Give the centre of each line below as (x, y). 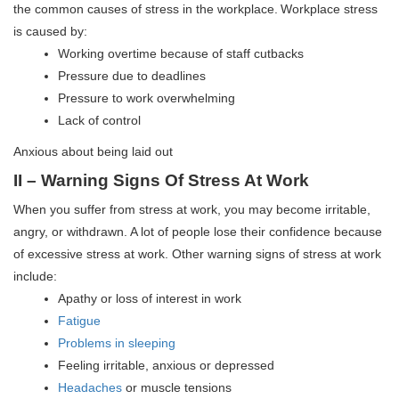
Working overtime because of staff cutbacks (181, 53)
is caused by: (50, 31)
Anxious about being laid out (93, 151)
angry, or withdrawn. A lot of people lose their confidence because (198, 231)
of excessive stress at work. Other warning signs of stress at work (197, 253)
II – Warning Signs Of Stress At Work (161, 180)
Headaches (90, 387)
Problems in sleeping (117, 342)
